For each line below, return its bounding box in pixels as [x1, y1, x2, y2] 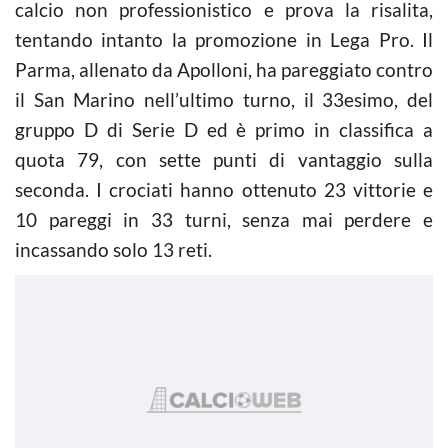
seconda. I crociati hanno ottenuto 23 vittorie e [15, 177, 433, 201]
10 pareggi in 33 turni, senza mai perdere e [15, 207, 433, 231]
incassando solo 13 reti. [15, 237, 212, 261]
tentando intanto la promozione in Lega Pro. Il [15, 27, 433, 51]
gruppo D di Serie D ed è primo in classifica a [15, 117, 433, 141]
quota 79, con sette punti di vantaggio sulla [15, 147, 433, 171]
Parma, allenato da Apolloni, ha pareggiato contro [15, 57, 433, 81]
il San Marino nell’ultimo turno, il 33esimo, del [15, 87, 433, 111]
